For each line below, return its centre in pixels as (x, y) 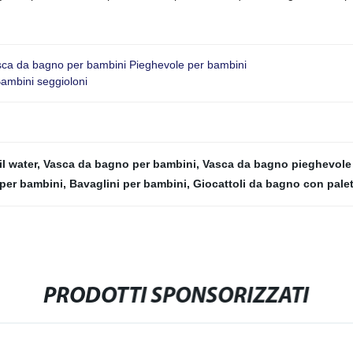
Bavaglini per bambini (128, 184)
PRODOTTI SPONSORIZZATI (176, 297)
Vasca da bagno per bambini (120, 164)
